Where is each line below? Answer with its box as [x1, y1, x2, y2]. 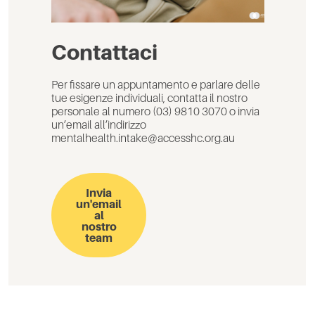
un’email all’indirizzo [51, 117, 146, 132]
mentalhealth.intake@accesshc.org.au [51, 131, 235, 146]
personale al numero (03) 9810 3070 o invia [51, 104, 259, 119]
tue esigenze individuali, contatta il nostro [51, 91, 247, 105]
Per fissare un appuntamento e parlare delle [51, 77, 260, 92]
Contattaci [51, 39, 157, 65]
